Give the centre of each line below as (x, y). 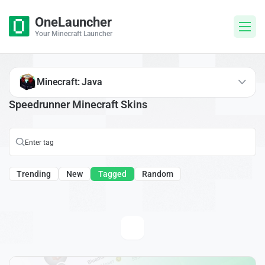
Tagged (112, 174)
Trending (34, 174)
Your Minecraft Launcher (74, 34)
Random (158, 174)
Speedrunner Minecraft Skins (78, 104)
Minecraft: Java (70, 82)
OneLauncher (73, 22)
